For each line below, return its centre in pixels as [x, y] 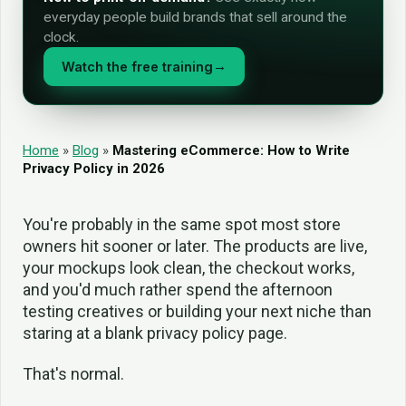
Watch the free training [137, 67]
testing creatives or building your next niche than [197, 311]
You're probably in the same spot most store [182, 224]
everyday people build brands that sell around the [195, 17]
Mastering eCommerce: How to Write [231, 150]
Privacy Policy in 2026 [94, 169]
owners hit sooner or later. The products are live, [195, 246]
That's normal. [73, 373]
